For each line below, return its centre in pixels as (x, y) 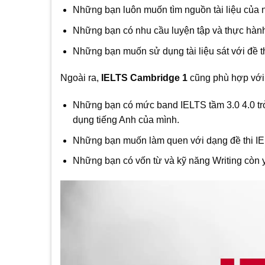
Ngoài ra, (80, 78)
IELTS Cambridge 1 (143, 78)
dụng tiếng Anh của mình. (126, 120)
